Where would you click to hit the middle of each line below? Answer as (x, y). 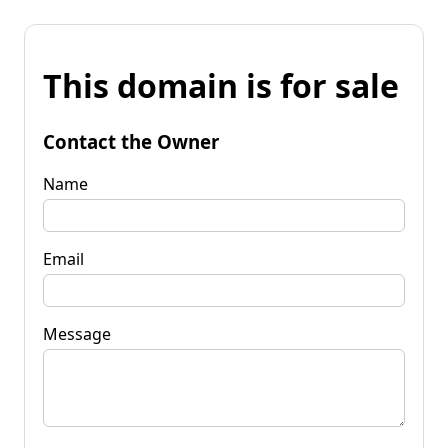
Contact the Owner (131, 141)
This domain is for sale (221, 86)
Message (77, 333)
